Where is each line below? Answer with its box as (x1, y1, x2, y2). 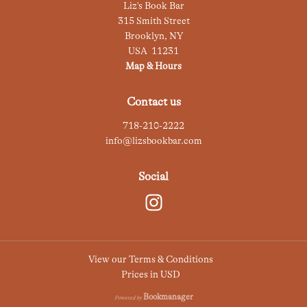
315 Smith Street (117, 15, 190, 26)
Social (138, 170, 169, 183)
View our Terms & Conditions (88, 254, 213, 265)
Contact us (126, 95, 181, 108)
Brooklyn (124, 30, 164, 41)
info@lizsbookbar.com (105, 135, 202, 146)
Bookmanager (143, 292, 193, 302)
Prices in (121, 269, 160, 280)
